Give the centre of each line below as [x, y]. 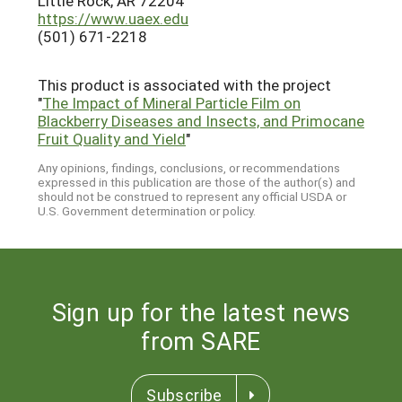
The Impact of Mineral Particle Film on [171, 103]
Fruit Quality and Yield [112, 139]
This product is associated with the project [184, 85]
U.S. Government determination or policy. [147, 210]
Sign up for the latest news [201, 311]
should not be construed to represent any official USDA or [192, 196]
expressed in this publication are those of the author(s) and [197, 182]
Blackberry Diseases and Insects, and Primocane [201, 121]
